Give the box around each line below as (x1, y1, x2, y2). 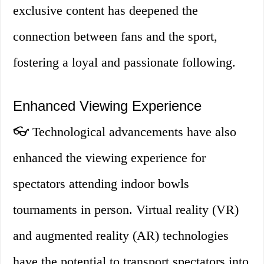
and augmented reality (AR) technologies (13, 228, 229, 243)
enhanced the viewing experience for (13, 150, 206, 166)
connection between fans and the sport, (13, 29, 218, 44)
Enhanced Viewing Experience (13, 98, 202, 114)
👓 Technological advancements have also (13, 124, 237, 140)
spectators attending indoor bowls (13, 176, 190, 192)
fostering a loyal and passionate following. (13, 55, 236, 70)
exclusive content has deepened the (13, 3, 199, 18)
